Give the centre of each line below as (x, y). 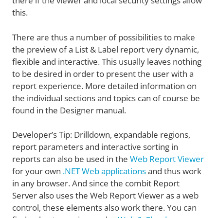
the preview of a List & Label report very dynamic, (106, 49)
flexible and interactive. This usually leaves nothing (107, 61)
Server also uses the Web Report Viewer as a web (105, 196)
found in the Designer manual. (69, 110)
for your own (36, 171)
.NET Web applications (103, 171)
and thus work (174, 171)
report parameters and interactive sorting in (95, 147)
